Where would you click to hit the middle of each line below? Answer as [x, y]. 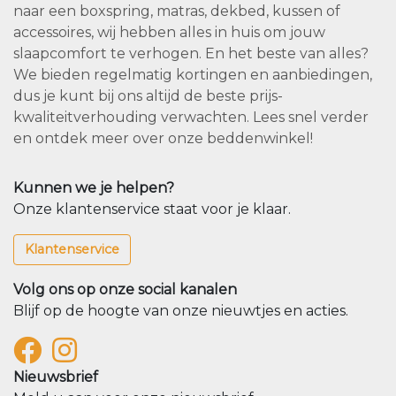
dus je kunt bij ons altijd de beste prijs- [148, 96]
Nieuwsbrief [56, 377]
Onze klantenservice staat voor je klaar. [152, 209]
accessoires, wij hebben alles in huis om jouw [169, 33]
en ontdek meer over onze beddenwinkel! [163, 139]
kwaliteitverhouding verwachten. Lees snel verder [191, 118]
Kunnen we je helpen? [94, 188]
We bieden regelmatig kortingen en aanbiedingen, [193, 75]
